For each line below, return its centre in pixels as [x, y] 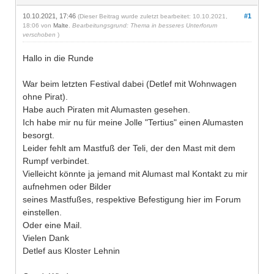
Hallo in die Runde [58, 58]
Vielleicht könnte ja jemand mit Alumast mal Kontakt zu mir [135, 173]
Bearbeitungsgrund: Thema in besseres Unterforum [145, 25]
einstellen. [42, 212]
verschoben [39, 34]
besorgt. [39, 135]
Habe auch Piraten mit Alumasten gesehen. [106, 109]
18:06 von [38, 25]
